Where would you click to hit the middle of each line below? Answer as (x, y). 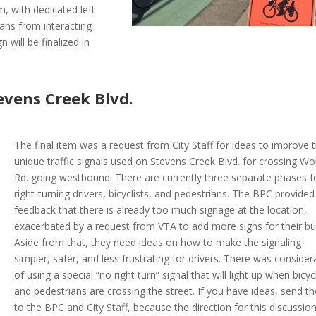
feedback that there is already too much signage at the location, (160, 209)
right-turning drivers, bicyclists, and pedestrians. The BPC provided (164, 193)
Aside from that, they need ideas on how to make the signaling (157, 242)
